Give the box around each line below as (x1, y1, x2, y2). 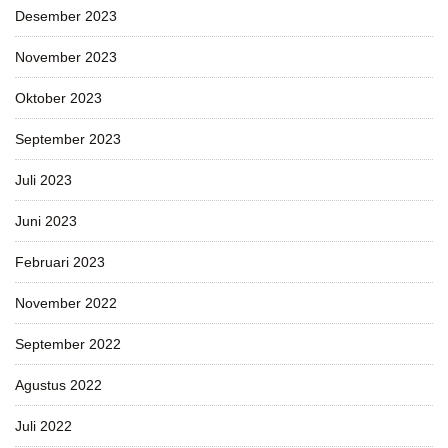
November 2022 (15, 294, 117, 311)
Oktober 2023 (15, 89, 102, 106)
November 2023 (15, 48, 117, 65)
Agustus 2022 (15, 376, 102, 393)
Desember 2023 (15, 7, 117, 24)
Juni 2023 (15, 212, 77, 229)
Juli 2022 (15, 417, 72, 434)
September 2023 (15, 130, 121, 147)
